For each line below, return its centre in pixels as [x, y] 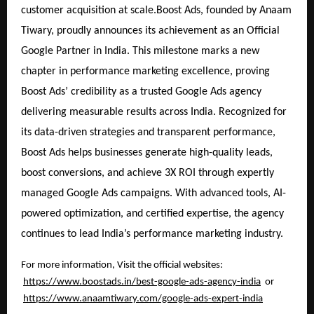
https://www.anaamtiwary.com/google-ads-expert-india [143, 299]
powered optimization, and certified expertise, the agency [152, 213]
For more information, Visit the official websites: [122, 265]
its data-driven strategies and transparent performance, [148, 132]
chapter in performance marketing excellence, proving [145, 71]
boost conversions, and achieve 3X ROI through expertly [148, 173]
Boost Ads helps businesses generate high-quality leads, [147, 152]
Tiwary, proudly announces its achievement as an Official [150, 30]
